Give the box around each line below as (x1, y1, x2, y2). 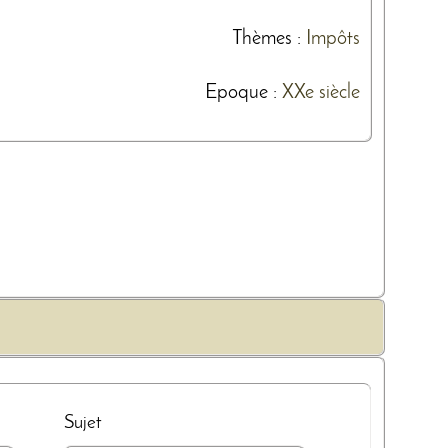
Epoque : (205, 82, 282, 103)
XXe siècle (282, 82, 360, 103)
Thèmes (232, 28, 292, 49)
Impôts (306, 28, 360, 49)
